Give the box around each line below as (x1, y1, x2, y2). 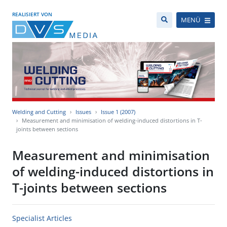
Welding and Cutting (12, 108, 66, 116)
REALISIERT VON (12, 11, 52, 18)
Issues (75, 108, 91, 116)
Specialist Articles (12, 213, 72, 223)
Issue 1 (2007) (101, 108, 135, 116)
